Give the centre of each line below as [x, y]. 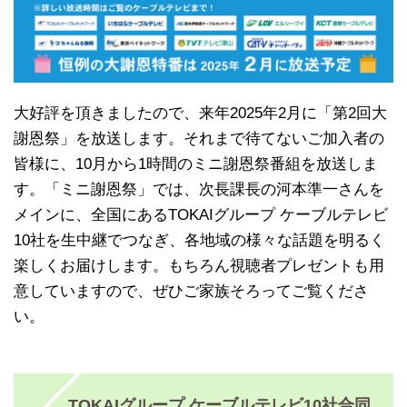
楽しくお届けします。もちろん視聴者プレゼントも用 [199, 265]
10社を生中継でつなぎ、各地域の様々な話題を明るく [199, 240]
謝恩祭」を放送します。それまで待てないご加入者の [199, 138]
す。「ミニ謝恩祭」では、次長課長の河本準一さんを [199, 189]
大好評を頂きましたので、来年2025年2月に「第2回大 [200, 113]
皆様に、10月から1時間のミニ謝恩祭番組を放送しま [196, 164]
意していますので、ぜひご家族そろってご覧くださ [191, 291]
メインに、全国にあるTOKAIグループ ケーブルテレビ [201, 214]
